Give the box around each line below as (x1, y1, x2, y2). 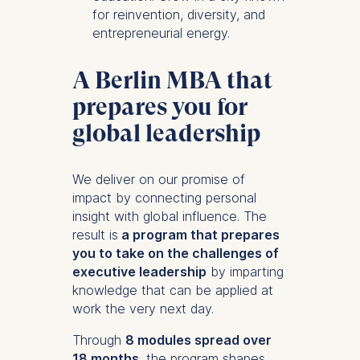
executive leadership (72, 264, 207, 280)
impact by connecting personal (72, 190, 256, 207)
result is (72, 227, 118, 243)
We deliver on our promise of (72, 171, 245, 188)
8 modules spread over (125, 332, 272, 349)
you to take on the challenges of (72, 245, 279, 262)
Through (72, 332, 125, 349)
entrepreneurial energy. (92, 25, 230, 42)
